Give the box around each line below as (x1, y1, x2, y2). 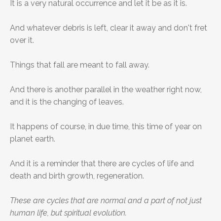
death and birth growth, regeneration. (10, 171, 144, 181)
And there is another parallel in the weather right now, (10, 85, 202, 95)
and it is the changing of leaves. (10, 97, 124, 107)
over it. (10, 36, 34, 45)
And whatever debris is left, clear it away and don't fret (10, 23, 207, 33)
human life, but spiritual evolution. (10, 208, 127, 218)
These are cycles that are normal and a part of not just (10, 196, 202, 206)
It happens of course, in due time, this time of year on (10, 122, 202, 132)
